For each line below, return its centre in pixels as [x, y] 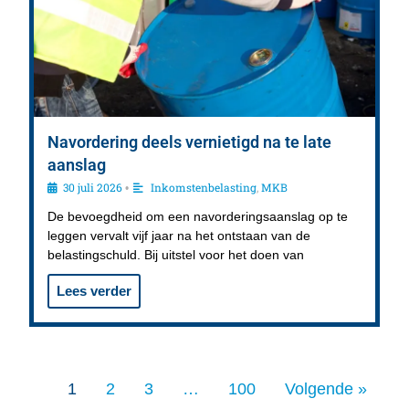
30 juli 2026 [93, 188]
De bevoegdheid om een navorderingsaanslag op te [198, 217]
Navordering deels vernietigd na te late [190, 142]
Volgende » [326, 388]
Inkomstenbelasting [204, 188]
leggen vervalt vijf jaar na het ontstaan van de [179, 236]
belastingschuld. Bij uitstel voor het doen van [176, 255]
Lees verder [94, 291]
